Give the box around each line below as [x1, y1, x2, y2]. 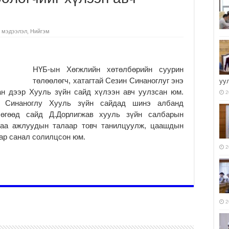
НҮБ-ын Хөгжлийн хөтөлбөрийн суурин [33, 64, 184, 74]
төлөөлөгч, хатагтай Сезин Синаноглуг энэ [33, 76, 184, 85]
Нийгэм [30, 28, 50, 34]
